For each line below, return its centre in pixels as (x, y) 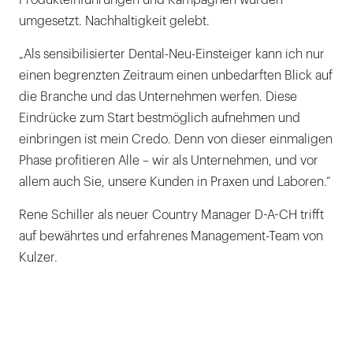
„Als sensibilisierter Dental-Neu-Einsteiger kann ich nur (172, 54)
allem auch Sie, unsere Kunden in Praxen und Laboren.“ (175, 182)
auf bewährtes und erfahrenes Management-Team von (171, 236)
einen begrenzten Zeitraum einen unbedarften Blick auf (176, 75)
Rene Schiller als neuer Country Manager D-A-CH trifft (171, 215)
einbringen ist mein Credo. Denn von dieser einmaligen (176, 139)
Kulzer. (38, 257)
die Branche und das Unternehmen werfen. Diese (158, 97)
